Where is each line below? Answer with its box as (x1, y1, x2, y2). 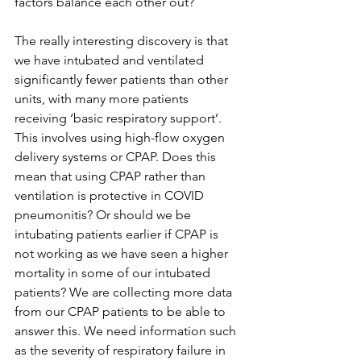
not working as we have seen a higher (15, 246, 231, 261)
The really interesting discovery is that (15, 33, 231, 48)
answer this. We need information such (15, 323, 239, 338)
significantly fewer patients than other (15, 72, 231, 87)
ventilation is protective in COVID (15, 188, 207, 203)
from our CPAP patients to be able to (15, 304, 229, 319)
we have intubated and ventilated (15, 52, 207, 68)
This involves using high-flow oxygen (15, 130, 228, 145)
